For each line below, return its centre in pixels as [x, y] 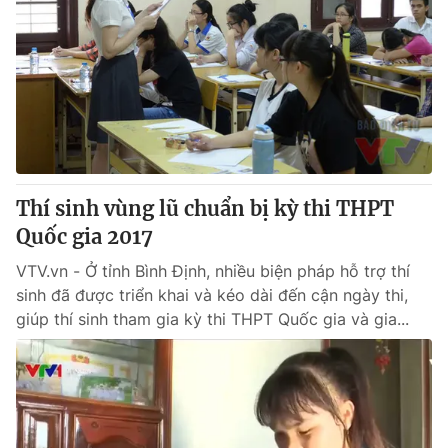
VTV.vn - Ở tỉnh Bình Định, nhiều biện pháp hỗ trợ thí [213, 271]
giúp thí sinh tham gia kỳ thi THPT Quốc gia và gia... [212, 319]
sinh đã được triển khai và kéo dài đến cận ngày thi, [212, 295]
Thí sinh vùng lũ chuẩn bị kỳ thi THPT [205, 208]
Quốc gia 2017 [84, 236]
